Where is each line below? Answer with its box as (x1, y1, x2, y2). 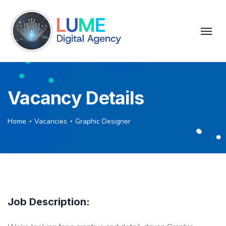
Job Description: (8, 195, 90, 208)
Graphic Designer (75, 116, 131, 126)
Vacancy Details (8, 86, 144, 109)
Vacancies (34, 116, 67, 126)
